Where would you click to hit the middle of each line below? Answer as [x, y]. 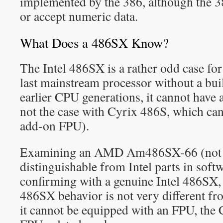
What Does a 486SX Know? [94, 43]
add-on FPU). [55, 125]
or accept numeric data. [79, 16]
